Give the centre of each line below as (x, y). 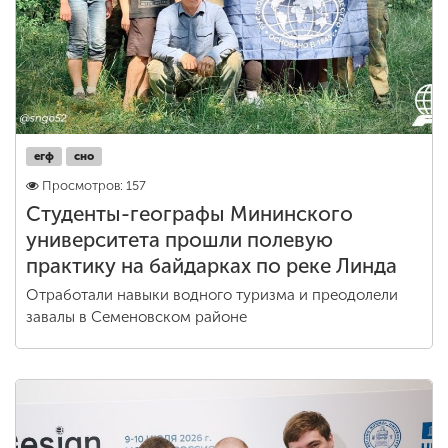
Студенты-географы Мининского (189, 214)
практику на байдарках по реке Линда (211, 266)
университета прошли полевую (179, 240)
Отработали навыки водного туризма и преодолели (212, 295)
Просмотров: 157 (94, 185)
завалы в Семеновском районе (136, 317)
